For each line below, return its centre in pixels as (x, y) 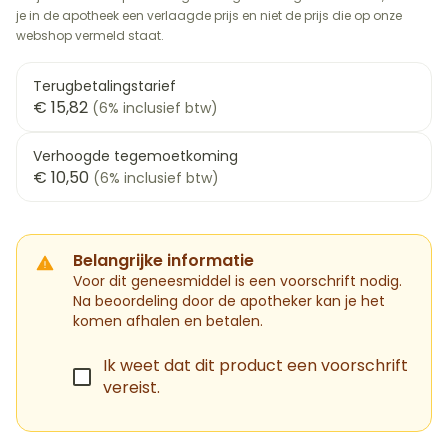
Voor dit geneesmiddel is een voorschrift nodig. (237, 281)
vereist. (131, 387)
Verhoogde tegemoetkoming (135, 156)
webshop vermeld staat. (90, 35)
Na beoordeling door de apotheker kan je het (229, 301)
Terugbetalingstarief (104, 86)
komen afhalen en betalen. (168, 321)
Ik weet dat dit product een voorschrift (255, 365)
